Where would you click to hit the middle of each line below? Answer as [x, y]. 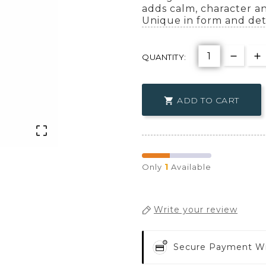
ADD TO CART [208, 101]
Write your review [196, 210]
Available [190, 167]
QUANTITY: [164, 57]
